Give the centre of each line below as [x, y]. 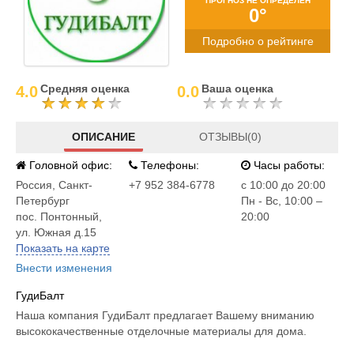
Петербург [43, 201]
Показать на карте [63, 248]
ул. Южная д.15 [56, 232]
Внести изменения [64, 268]
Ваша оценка [237, 88]
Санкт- [75, 185]
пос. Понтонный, [59, 217]
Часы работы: [288, 165]
